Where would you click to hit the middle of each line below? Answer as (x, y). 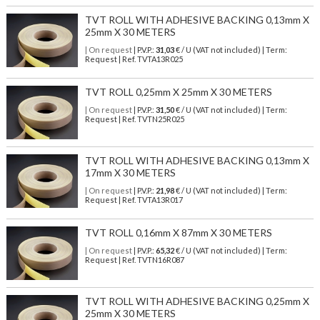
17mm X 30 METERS (130, 173)
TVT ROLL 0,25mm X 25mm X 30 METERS (178, 92)
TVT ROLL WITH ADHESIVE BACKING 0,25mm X (197, 301)
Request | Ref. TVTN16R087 (134, 260)
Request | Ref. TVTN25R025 (134, 119)
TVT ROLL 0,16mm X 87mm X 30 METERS (178, 233)
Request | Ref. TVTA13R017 (134, 200)
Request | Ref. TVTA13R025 (134, 59)
